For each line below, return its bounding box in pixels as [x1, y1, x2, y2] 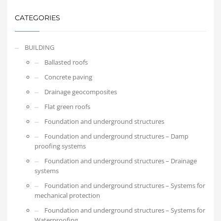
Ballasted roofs [44, 58, 88, 67]
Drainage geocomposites [44, 87, 117, 97]
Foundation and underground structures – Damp [44, 132, 188, 141]
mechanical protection [35, 191, 100, 200]
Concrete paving [44, 73, 92, 82]
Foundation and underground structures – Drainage [44, 156, 197, 166]
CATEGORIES [15, 13, 60, 23]
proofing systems [35, 142, 86, 151]
